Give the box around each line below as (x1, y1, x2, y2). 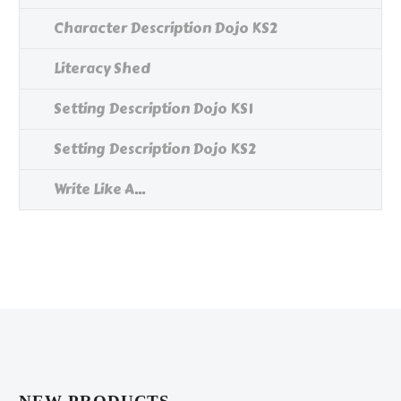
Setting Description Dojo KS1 (54, 98, 252, 121)
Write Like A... (54, 178, 145, 201)
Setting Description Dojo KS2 (54, 138, 256, 161)
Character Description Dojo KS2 (54, 17, 277, 40)
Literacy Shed (54, 57, 150, 81)
